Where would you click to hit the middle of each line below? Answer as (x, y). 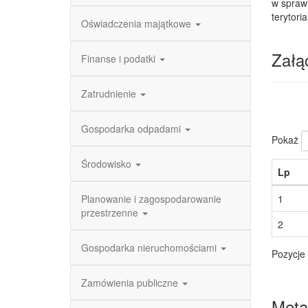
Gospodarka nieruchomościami (150, 247)
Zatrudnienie (110, 93)
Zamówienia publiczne (131, 283)
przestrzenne (111, 212)
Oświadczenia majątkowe (137, 23)
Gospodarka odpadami (132, 129)
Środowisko (108, 164)
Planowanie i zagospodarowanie (151, 199)
